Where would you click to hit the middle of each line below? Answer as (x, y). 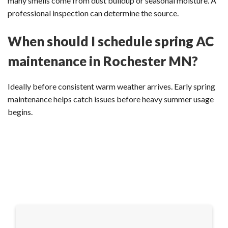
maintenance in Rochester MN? (103, 61)
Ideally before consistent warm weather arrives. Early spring (111, 87)
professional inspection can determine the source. (93, 13)
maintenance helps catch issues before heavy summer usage (111, 99)
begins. (20, 112)
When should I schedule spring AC (111, 41)
